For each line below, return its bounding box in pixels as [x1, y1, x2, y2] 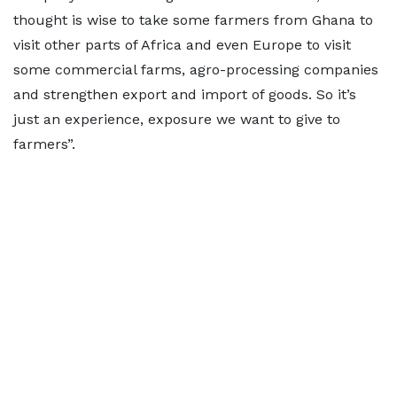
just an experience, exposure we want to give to [13, 111, 340, 128]
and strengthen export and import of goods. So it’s [13, 86, 356, 103]
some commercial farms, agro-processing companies [13, 61, 378, 78]
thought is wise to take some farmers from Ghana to [13, 12, 373, 28]
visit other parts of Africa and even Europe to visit [13, 36, 351, 53]
